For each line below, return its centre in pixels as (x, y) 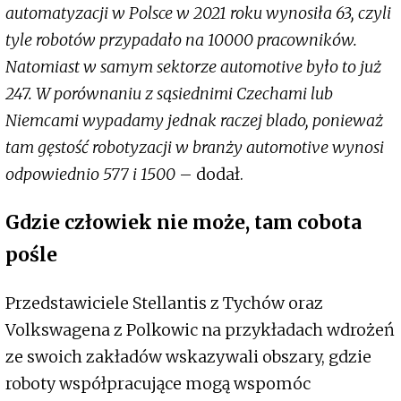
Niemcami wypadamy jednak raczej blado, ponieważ (194, 121)
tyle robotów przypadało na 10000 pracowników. (181, 40)
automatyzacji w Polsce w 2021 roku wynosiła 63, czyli (198, 13)
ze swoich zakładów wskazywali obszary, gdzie (188, 357)
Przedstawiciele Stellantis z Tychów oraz (164, 303)
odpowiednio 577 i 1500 (90, 175)
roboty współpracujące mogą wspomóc (158, 384)
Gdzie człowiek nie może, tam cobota (183, 223)
